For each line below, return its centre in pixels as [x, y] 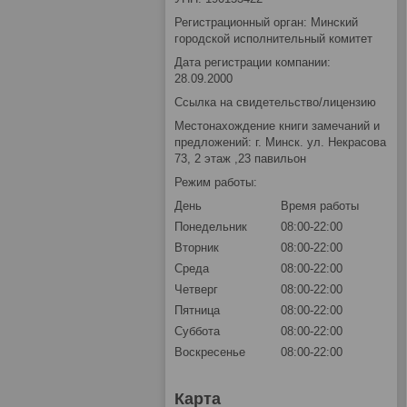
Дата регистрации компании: [253, 63]
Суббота [197, 332]
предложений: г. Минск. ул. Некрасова [280, 143]
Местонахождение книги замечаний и [277, 126]
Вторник [197, 248]
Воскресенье [210, 352]
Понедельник [211, 227]
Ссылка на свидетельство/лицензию [275, 103]
